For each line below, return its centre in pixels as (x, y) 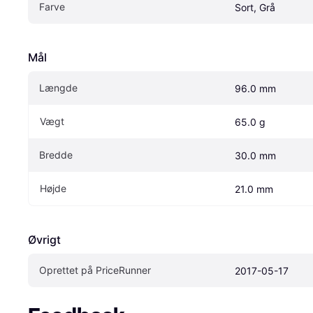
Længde (58, 87)
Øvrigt (44, 239)
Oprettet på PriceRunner (95, 270)
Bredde (56, 154)
